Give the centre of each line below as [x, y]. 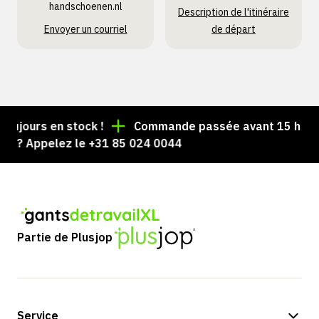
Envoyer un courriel [85, 29]
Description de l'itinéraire [234, 12]
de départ [234, 29]
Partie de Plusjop [65, 237]
